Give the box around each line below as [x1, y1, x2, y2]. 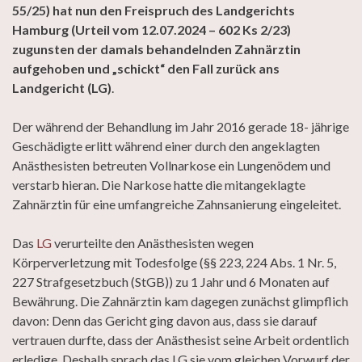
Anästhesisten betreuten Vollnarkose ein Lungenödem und [12, 157, 330, 173]
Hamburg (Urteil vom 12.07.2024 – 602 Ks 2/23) [12, 21, 291, 37]
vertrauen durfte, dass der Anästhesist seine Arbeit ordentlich [12, 331, 349, 347]
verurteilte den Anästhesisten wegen [54, 234, 254, 250]
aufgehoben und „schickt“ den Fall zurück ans [12, 60, 280, 76]
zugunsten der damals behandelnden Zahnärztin [12, 40, 301, 57]
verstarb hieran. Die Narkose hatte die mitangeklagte [12, 176, 305, 192]
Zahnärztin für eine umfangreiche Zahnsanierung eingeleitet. [12, 196, 341, 212]
